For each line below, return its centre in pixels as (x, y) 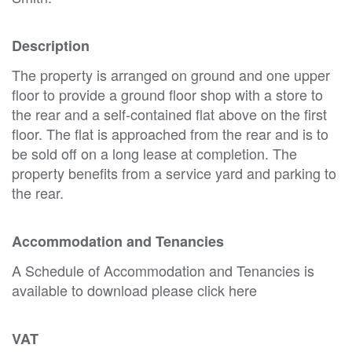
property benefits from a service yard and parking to (174, 172)
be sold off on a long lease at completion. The (154, 153)
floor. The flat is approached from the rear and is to (170, 133)
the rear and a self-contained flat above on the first (169, 114)
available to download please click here (134, 290)
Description (51, 45)
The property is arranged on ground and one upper (171, 74)
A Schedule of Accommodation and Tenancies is (163, 270)
